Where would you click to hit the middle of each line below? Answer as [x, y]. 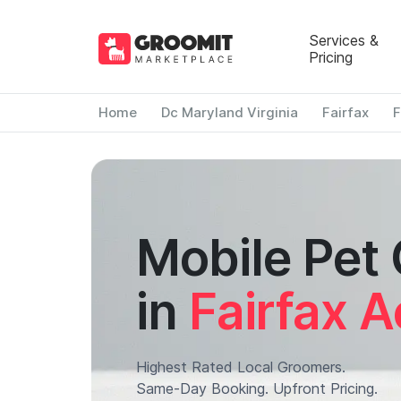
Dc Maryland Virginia [229, 112]
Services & [343, 40]
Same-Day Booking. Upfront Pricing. [257, 388]
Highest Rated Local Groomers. [241, 367]
